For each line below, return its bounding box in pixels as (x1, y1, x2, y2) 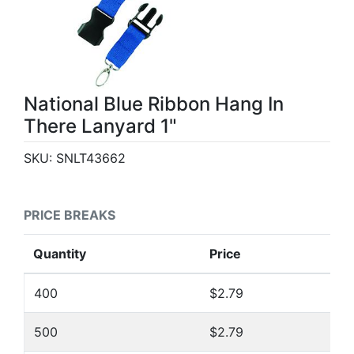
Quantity (33, 246, 86, 262)
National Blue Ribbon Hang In (24, 92, 284, 115)
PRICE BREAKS (24, 207, 115, 223)
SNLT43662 (56, 150, 126, 166)
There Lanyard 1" (24, 115, 177, 137)
